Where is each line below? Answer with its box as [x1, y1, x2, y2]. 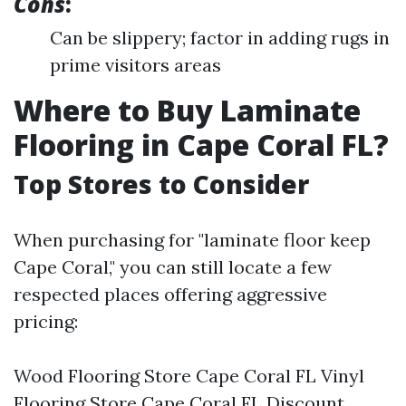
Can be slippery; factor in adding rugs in [50, 26, 390, 49]
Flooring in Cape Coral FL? [14, 125, 389, 164]
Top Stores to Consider [14, 167, 309, 201]
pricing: [14, 310, 78, 333]
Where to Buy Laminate [14, 91, 361, 130]
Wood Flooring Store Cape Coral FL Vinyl [14, 364, 364, 387]
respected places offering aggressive [14, 283, 327, 305]
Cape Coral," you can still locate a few [14, 256, 332, 278]
